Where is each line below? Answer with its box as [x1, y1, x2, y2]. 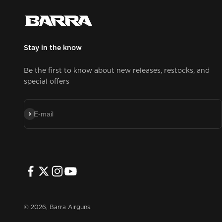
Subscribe [23, 109, 55, 117]
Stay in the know [24, 44, 82, 52]
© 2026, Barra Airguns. [24, 204, 92, 211]
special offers [24, 78, 69, 85]
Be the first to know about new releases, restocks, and [24, 67, 210, 74]
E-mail [34, 110, 54, 118]
